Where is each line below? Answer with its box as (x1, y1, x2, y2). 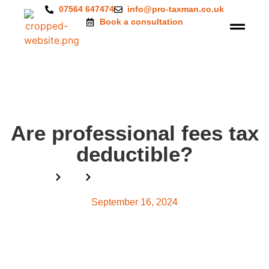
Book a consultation (99, 17, 183, 26)
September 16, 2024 (91, 197, 178, 207)
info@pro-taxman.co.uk (127, 4, 224, 14)
